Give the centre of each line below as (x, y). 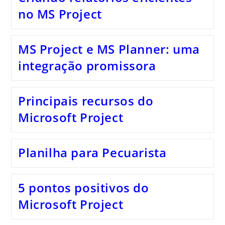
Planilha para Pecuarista (92, 152)
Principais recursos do (86, 101)
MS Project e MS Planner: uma (109, 49)
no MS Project (60, 14)
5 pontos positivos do (83, 188)
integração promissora (87, 66)
